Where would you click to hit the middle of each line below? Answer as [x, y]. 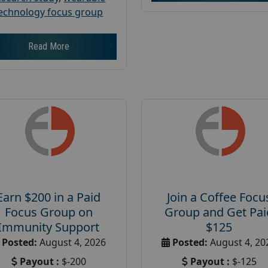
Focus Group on [48, 212]
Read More [48, 46]
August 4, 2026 [72, 242]
